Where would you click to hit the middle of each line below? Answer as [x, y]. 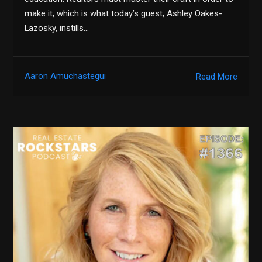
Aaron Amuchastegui [65, 76]
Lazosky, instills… [57, 28]
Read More [216, 76]
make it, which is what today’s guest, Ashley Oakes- [124, 14]
